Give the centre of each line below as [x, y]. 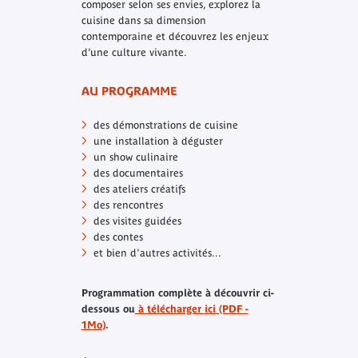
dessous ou [108, 309]
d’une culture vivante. [134, 53]
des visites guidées [137, 221]
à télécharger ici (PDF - [191, 309]
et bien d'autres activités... [157, 253]
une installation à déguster [158, 141]
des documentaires [138, 173]
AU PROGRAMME [129, 91]
